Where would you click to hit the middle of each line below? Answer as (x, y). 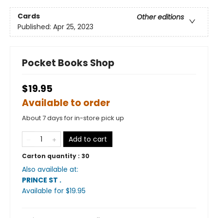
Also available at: (50, 169)
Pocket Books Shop (68, 63)
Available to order (66, 103)
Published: (35, 27)
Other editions (160, 17)
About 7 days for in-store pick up (73, 118)
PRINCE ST (41, 180)
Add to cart (88, 139)
